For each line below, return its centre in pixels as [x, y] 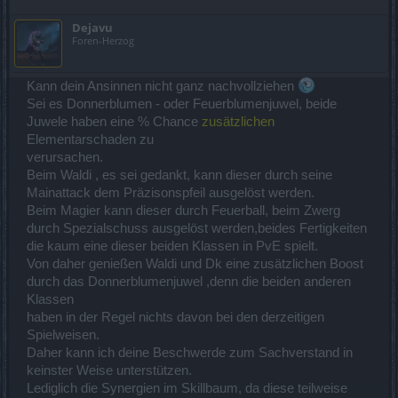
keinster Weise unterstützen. [109, 370]
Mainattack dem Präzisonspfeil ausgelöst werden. [171, 193]
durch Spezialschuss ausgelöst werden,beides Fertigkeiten [197, 228]
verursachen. [65, 157]
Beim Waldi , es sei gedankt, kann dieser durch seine [179, 175]
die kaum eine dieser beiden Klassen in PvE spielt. [172, 246]
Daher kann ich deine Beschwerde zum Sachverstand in [190, 353]
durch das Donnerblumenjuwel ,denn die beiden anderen [189, 282]
